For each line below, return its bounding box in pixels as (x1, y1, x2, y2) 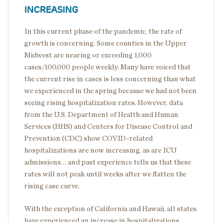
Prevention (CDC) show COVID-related (24, 135, 153, 143)
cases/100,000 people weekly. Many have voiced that (24, 63, 191, 71)
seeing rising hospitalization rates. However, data (24, 99, 183, 107)
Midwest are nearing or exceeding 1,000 (24, 52, 152, 59)
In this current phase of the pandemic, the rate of (24, 28, 182, 36)
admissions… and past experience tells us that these (24, 159, 191, 166)
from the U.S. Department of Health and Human (24, 111, 178, 119)
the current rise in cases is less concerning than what (24, 75, 196, 83)
